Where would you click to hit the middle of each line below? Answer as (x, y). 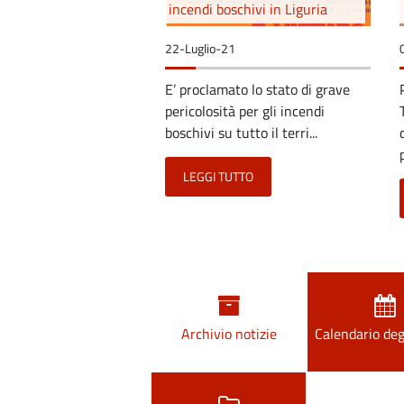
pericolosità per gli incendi (245, 110)
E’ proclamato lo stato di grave (257, 89)
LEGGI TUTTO (218, 176)
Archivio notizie (229, 333)
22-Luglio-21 (200, 48)
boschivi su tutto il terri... (241, 132)
